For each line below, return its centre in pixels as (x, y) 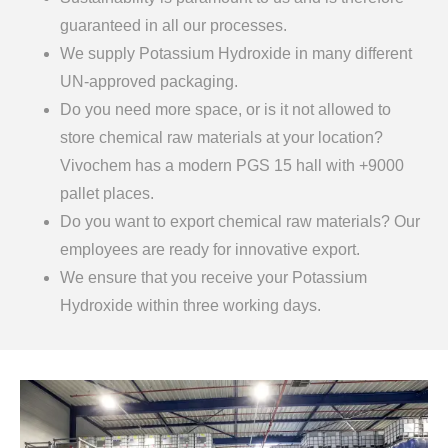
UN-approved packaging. (149, 81)
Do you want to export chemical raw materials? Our (240, 221)
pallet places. (107, 193)
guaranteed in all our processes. (173, 25)
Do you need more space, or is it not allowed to (225, 109)
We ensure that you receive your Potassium (213, 277)
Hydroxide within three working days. (190, 305)
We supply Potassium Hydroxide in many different (236, 53)
